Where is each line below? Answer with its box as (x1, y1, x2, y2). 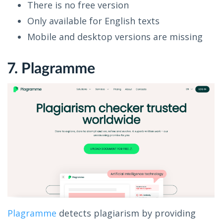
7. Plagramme (7, 61, 95, 76)
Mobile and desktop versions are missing (27, 30, 203, 43)
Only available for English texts (27, 14, 160, 27)
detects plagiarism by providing (56, 207, 196, 219)
